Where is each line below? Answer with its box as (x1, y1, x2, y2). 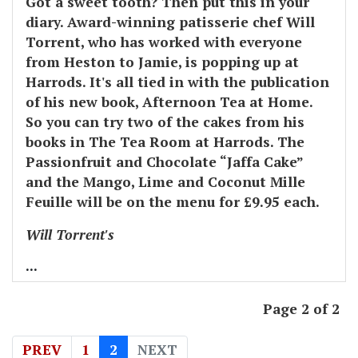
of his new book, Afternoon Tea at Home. (26, 93, 312, 112)
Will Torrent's (26, 225, 114, 245)
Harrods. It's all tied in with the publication (26, 73, 329, 92)
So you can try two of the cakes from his (26, 113, 304, 132)
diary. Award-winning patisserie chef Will (26, 13, 315, 32)
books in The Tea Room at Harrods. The (26, 133, 304, 152)
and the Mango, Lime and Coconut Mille (26, 173, 305, 192)
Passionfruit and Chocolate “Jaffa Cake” (26, 153, 303, 172)
